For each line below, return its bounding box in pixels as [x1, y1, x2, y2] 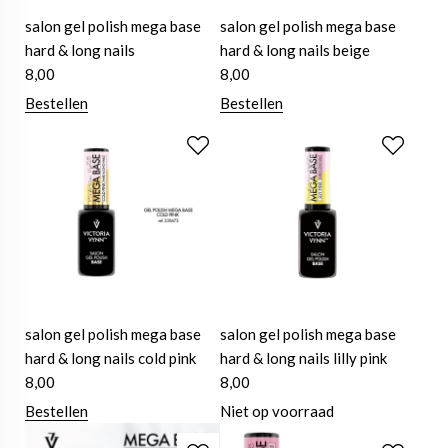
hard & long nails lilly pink [220, 349, 388, 368]
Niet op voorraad [220, 402, 335, 421]
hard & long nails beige [220, 41, 371, 60]
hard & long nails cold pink [25, 349, 196, 368]
